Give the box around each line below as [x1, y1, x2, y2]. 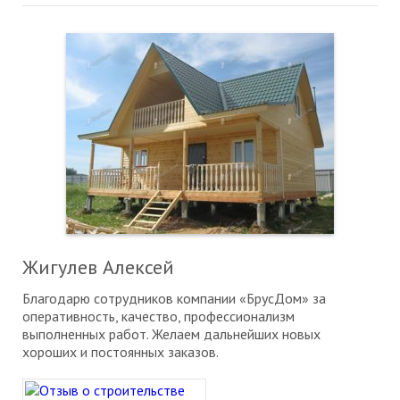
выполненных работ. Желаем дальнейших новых [22, 325, 321, 344]
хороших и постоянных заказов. [22, 343, 219, 362]
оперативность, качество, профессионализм [22, 307, 295, 326]
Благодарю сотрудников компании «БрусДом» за [22, 289, 326, 308]
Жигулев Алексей [22, 254, 174, 280]
